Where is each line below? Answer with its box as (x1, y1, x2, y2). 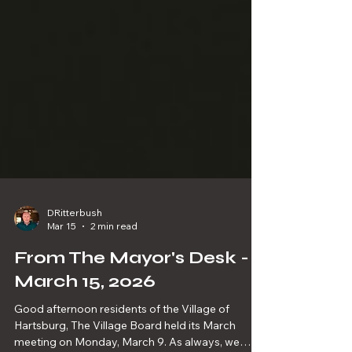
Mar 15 (47, 277, 76, 289)
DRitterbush (47, 263, 102, 276)
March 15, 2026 (14, 328, 156, 349)
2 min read (90, 277, 137, 289)
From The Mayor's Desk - (14, 304, 249, 325)
